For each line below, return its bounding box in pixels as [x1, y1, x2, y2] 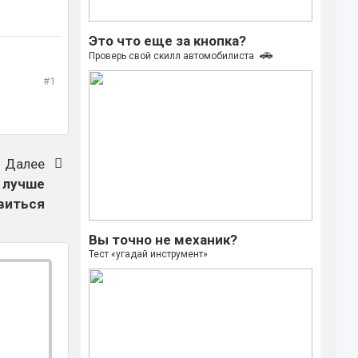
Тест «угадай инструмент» [89, 249, 209, 260]
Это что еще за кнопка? [89, 33, 247, 49]
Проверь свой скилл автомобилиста [89, 50, 255, 62]
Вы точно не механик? [89, 232, 238, 248]
